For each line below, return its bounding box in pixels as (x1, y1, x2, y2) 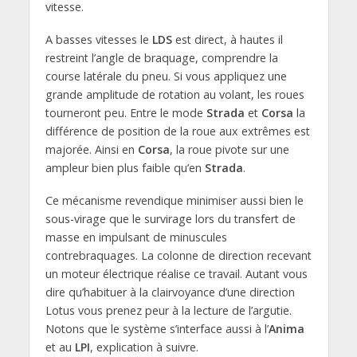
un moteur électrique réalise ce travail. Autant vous (45, 265, 308, 281)
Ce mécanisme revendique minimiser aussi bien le (45, 192, 304, 208)
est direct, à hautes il (171, 31, 283, 47)
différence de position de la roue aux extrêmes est (45, 123, 310, 139)
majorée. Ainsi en (45, 141, 138, 157)
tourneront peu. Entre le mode (45, 104, 206, 120)
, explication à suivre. (89, 339, 198, 355)
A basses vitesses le (45, 31, 152, 47)
